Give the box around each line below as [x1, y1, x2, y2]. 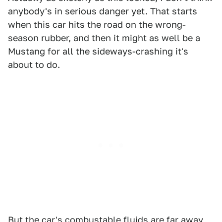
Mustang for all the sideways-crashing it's [8, 46, 188, 56]
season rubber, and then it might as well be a [8, 33, 200, 43]
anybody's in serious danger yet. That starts [8, 6, 197, 16]
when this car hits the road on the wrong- [8, 19, 186, 30]
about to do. [8, 59, 60, 70]
